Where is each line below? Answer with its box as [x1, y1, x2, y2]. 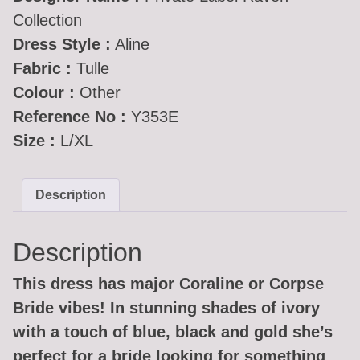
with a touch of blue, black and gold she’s [13, 323, 333, 342]
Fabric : [13, 59, 72, 78]
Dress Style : [13, 35, 111, 54]
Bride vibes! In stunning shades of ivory [13, 299, 320, 317]
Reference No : [13, 108, 126, 126]
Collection [13, 11, 82, 30]
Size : [13, 132, 55, 150]
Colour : [13, 84, 75, 102]
